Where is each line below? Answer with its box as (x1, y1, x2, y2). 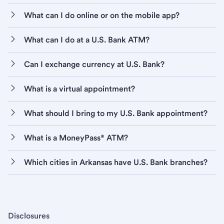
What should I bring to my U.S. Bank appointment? (24, 108, 207, 118)
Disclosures (8, 210, 49, 220)
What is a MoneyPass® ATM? (24, 132, 128, 142)
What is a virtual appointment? (24, 83, 135, 93)
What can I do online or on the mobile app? (24, 10, 179, 20)
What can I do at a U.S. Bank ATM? (24, 34, 149, 44)
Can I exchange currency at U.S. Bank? (24, 59, 164, 69)
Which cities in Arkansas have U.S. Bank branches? (24, 157, 207, 167)
